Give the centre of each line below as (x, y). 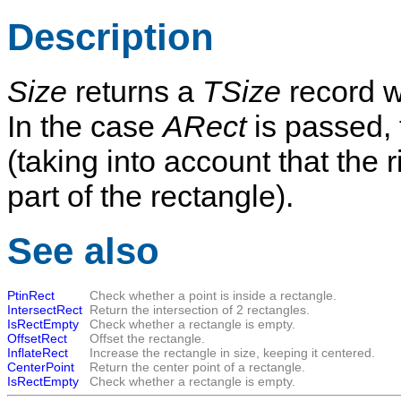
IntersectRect (45, 310)
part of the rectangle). (150, 196)
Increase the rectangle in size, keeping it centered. (232, 353)
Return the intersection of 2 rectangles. (200, 310)
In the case (85, 127)
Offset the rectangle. (147, 339)
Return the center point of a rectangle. (197, 367)
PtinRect (31, 296)
